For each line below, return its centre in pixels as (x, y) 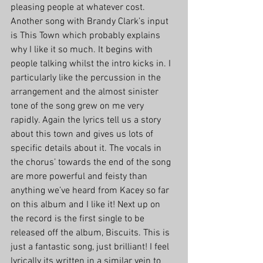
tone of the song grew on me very (78, 107)
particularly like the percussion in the (87, 78)
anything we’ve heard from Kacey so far (91, 191)
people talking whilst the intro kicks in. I (92, 64)
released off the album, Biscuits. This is (91, 233)
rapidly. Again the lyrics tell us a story (87, 121)
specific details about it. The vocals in (87, 149)
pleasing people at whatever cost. (79, 8)
